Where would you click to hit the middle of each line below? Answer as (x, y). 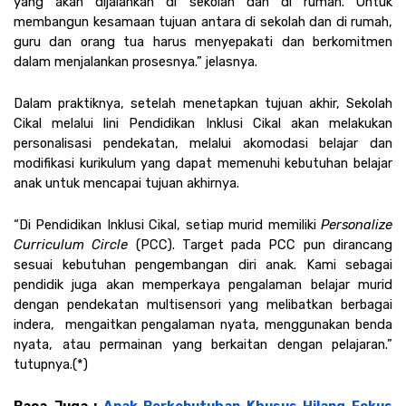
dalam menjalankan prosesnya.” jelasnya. (137, 61)
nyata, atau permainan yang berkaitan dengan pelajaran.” (203, 344)
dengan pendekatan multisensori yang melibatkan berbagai (203, 304)
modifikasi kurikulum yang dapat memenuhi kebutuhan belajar (203, 163)
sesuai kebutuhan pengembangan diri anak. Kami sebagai (203, 264)
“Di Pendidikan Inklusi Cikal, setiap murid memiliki (167, 224)
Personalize (357, 224)
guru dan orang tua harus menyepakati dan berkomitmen (203, 41)
